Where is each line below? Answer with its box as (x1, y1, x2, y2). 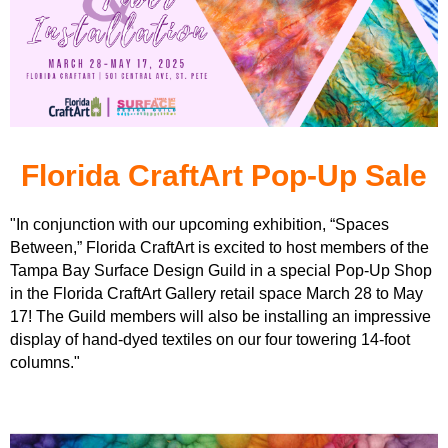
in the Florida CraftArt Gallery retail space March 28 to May (10, 284, 423, 302)
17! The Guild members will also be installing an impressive (10, 307, 431, 325)
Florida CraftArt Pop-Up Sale (21, 158, 427, 192)
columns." (10, 353, 80, 371)
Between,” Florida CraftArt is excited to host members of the (10, 238, 429, 256)
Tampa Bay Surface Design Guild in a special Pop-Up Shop (10, 261, 432, 279)
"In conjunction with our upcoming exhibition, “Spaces (10, 215, 389, 233)
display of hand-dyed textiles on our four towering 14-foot (10, 330, 410, 348)
